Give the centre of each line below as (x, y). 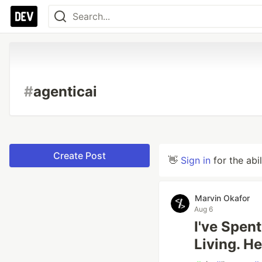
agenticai (65, 92)
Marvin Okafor (222, 198)
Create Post (80, 156)
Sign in (196, 160)
